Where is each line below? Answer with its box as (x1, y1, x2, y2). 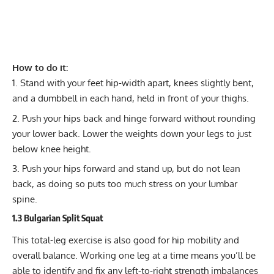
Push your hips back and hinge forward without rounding (22, 112, 256, 124)
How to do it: (12, 62, 68, 74)
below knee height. (12, 143, 91, 155)
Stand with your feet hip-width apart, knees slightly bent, (20, 77, 254, 89)
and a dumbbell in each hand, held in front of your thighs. (12, 92, 249, 105)
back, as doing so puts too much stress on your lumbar (12, 178, 237, 190)
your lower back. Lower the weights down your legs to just (12, 127, 251, 139)
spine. (12, 193, 37, 206)
